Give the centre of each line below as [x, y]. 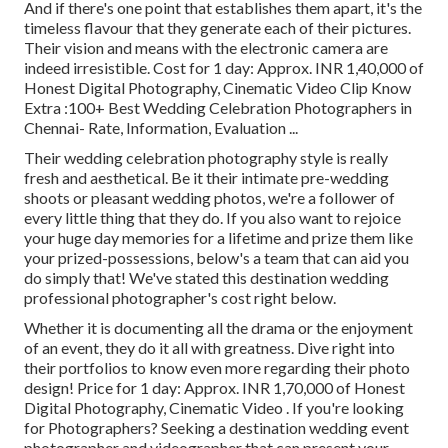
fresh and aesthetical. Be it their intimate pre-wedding [206, 178]
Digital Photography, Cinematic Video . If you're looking [214, 408]
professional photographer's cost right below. [180, 298]
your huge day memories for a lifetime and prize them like [218, 238]
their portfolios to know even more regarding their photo [217, 368]
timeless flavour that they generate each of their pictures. [217, 28]
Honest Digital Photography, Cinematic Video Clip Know [217, 88]
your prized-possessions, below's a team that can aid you [216, 258]
